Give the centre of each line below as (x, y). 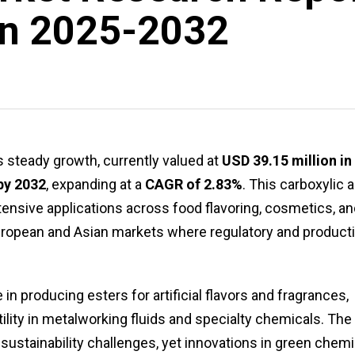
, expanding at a (95, 184)
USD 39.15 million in (287, 160)
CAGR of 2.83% (194, 184)
